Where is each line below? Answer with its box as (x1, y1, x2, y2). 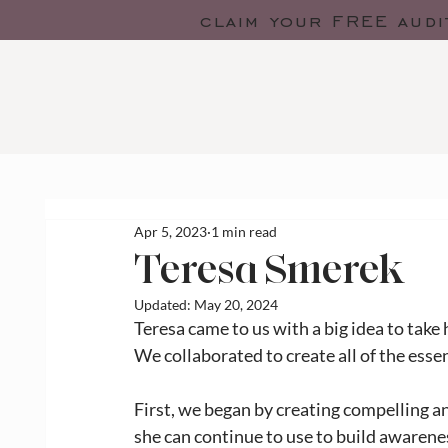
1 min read (211, 223, 277, 241)
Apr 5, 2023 (134, 223, 207, 241)
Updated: (134, 295, 194, 313)
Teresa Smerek (134, 244, 406, 293)
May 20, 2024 (194, 295, 278, 313)
